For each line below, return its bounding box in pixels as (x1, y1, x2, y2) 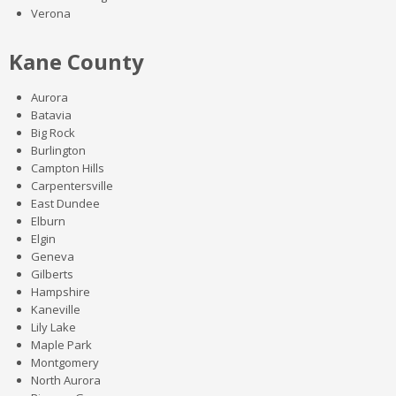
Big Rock (31, 125, 75, 141)
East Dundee (31, 195, 100, 211)
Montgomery (31, 354, 99, 370)
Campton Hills (31, 160, 104, 176)
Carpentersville (31, 178, 113, 194)
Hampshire (31, 284, 90, 300)
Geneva (31, 248, 74, 264)
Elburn (31, 213, 65, 229)
